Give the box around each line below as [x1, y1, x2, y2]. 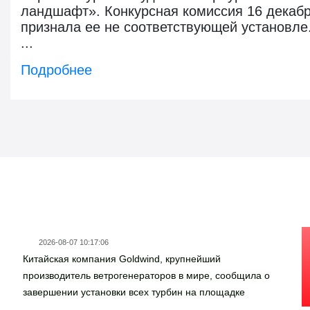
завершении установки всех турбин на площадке [23, 286, 245, 298]
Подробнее [21, 62, 92, 77]
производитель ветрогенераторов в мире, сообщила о [23, 269, 270, 281]
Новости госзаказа [10, 170, 229, 197]
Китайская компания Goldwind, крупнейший [23, 253, 221, 264]
